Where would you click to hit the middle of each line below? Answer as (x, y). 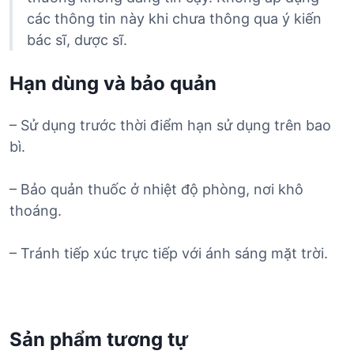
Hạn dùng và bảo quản (113, 83)
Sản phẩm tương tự (99, 339)
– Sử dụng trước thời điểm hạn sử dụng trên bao (170, 125)
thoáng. (36, 211)
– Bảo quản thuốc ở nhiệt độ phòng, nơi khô (156, 189)
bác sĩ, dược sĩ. (77, 40)
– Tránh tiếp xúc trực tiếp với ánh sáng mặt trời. (169, 253)
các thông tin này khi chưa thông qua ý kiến (174, 19)
